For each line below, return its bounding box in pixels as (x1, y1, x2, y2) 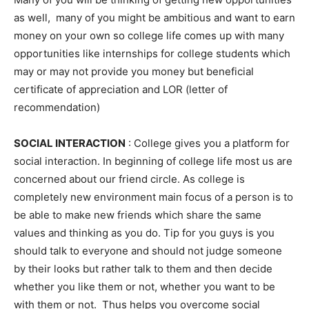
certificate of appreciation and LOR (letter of (14, 83, 228, 96)
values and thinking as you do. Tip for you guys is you (14, 226, 275, 239)
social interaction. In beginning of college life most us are (14, 154, 292, 168)
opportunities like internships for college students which (14, 47, 290, 60)
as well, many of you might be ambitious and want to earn (14, 11, 295, 24)
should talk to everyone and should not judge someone (14, 244, 282, 257)
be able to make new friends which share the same (14, 208, 261, 221)
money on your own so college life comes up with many (14, 29, 284, 42)
